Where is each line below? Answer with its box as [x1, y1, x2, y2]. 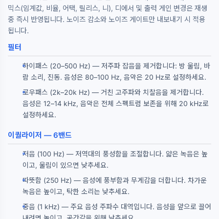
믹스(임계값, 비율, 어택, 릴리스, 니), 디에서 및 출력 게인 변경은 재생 [8, 4, 207, 12]
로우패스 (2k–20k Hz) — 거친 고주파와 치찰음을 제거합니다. [22, 88, 204, 96]
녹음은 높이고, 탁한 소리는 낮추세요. [22, 187, 130, 196]
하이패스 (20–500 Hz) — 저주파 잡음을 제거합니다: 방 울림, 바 [22, 62, 210, 70]
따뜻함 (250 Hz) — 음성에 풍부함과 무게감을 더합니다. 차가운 [22, 176, 207, 184]
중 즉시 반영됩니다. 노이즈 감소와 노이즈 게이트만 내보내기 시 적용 [8, 15, 205, 23]
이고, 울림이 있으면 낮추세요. [22, 161, 109, 169]
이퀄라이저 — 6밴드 [8, 131, 72, 140]
